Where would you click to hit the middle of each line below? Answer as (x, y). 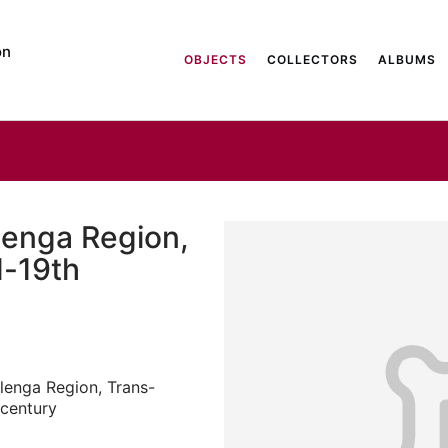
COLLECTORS (312, 59)
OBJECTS (215, 59)
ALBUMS (407, 59)
